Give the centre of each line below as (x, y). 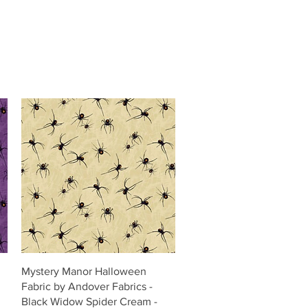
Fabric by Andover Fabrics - (87, 286)
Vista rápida (98, 270)
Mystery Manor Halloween (84, 271)
